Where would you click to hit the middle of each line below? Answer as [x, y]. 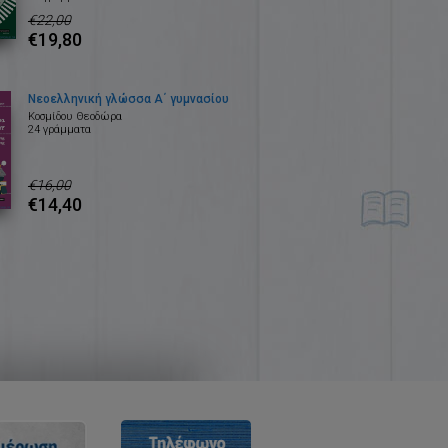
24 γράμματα [59, 130]
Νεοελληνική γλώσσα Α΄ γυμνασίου [128, 99]
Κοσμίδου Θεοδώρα [74, 117]
